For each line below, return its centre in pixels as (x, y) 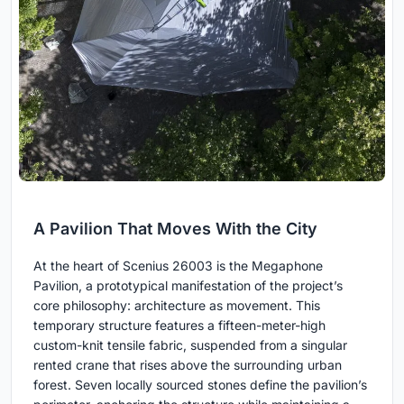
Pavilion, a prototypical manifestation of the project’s (188, 286)
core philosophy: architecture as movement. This (177, 306)
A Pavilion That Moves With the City (175, 229)
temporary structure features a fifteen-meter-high (179, 326)
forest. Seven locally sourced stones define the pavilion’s (200, 385)
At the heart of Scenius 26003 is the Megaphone (178, 266)
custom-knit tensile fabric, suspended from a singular (190, 345)
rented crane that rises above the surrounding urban (188, 365)
